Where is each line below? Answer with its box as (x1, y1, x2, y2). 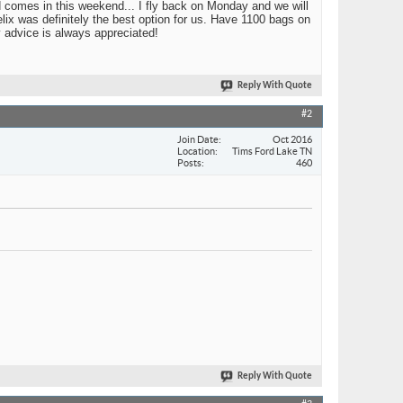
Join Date (177, 133, 219, 145)
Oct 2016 (273, 133, 312, 145)
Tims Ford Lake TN (232, 145, 312, 157)
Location (177, 145, 215, 157)
